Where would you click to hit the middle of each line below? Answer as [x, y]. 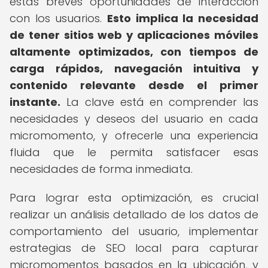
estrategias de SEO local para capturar [134, 248]
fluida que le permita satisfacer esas [134, 152]
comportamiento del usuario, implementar [134, 231]
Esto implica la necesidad [183, 18]
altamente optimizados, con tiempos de [134, 52]
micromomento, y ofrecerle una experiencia [134, 135]
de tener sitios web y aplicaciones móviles [134, 35]
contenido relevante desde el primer [134, 85]
